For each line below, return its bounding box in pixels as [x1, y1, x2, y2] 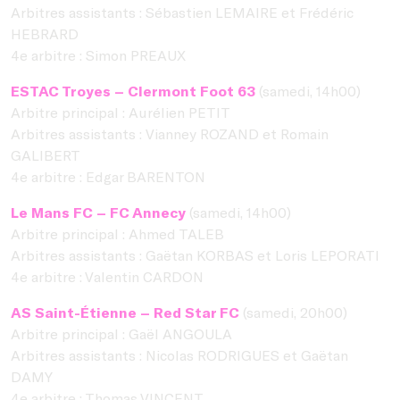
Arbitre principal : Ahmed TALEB [11, 224, 224, 242]
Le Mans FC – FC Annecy [11, 203, 186, 221]
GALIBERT [11, 146, 80, 163]
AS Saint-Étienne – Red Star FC [11, 303, 239, 321]
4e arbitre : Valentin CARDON [11, 267, 204, 285]
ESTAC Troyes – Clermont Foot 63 [11, 81, 255, 99]
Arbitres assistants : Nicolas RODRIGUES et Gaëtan [11, 346, 348, 363]
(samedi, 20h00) [239, 303, 347, 321]
